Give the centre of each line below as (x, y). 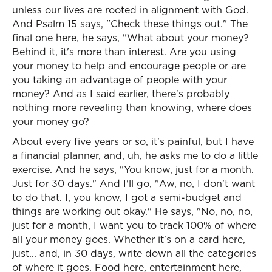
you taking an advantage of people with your (120, 80)
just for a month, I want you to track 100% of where (134, 225)
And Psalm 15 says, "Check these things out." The (130, 24)
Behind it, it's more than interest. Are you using (124, 52)
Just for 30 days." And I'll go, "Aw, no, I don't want (134, 183)
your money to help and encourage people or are (129, 66)
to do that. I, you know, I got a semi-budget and (127, 197)
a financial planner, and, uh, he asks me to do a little (135, 155)
